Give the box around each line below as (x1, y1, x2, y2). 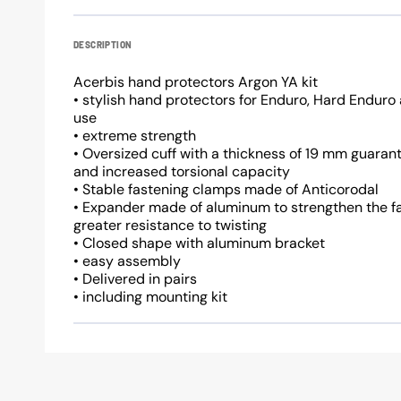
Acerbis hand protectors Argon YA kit (73, 73, 318, 91)
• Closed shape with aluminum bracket (73, 234, 325, 252)
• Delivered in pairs (73, 269, 197, 288)
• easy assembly (73, 252, 181, 270)
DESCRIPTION (73, 38, 132, 50)
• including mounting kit (73, 287, 227, 306)
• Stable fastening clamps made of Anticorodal (73, 180, 379, 199)
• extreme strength (73, 126, 196, 145)
